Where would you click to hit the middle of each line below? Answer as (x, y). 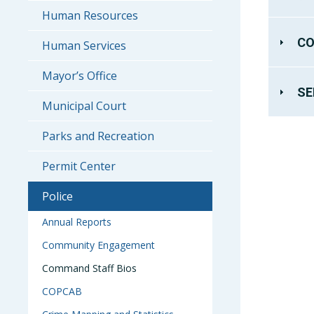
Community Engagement (98, 245)
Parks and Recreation (98, 136)
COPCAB (62, 291)
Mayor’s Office (80, 76)
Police (57, 196)
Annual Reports (77, 222)
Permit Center (79, 166)
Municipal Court (84, 106)
